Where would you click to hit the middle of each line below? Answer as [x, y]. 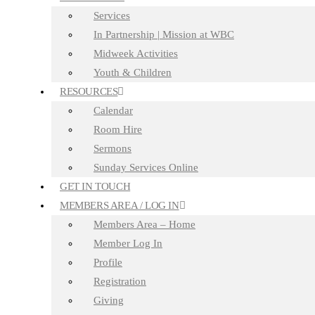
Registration [120, 281]
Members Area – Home [144, 224]
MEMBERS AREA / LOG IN [120, 205]
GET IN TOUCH [95, 186]
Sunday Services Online [146, 167]
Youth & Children [133, 72]
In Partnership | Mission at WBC [164, 34]
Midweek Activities [136, 53]
